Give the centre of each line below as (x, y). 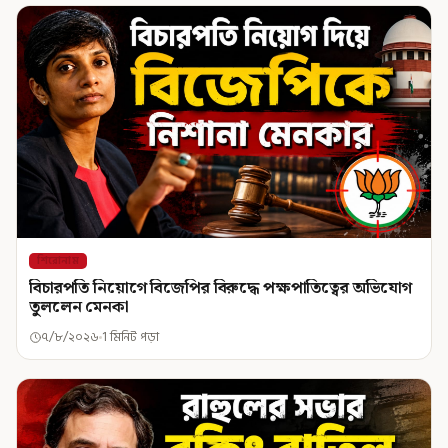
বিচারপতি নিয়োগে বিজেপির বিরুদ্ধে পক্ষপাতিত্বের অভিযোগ (221, 288)
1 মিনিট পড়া (130, 337)
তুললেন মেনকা (79, 307)
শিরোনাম (58, 261)
